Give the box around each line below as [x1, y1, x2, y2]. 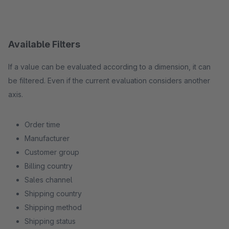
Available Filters [8, 39, 80, 50]
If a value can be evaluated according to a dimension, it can [8, 62, 211, 71]
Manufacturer [25, 134, 70, 143]
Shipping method [25, 203, 82, 212]
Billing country [25, 162, 73, 170]
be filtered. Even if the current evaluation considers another [8, 76, 210, 85]
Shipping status [25, 217, 76, 225]
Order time [25, 120, 60, 129]
